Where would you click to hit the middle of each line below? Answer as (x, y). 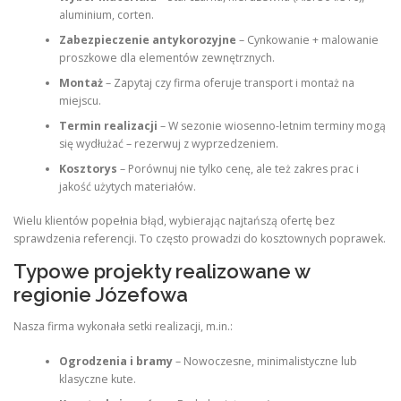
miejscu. (80, 100)
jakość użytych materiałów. (127, 186)
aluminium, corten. (106, 14)
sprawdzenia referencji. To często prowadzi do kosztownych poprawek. (200, 239)
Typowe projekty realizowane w (162, 272)
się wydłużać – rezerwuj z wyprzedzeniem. (168, 143)
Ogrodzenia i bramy (115, 361)
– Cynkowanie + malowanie (307, 39)
